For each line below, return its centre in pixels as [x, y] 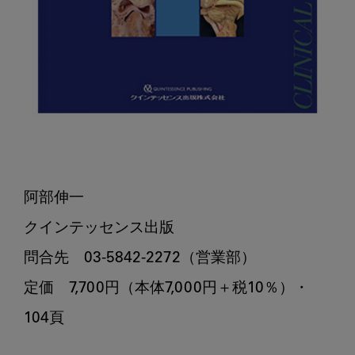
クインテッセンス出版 [99, 228]
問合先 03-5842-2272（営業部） [140, 258]
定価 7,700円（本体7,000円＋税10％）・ [166, 288]
